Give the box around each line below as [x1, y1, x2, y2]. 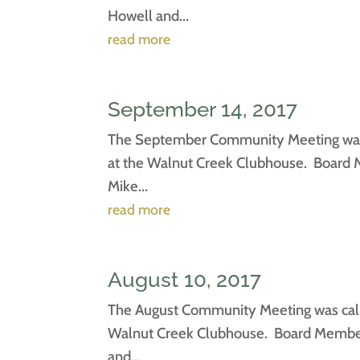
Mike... [108, 176, 149, 195]
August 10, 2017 [108, 267, 262, 292]
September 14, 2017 [108, 96, 298, 121]
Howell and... [108, 6, 190, 25]
